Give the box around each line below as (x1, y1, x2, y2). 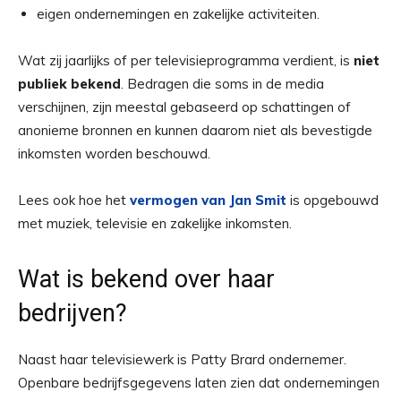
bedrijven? (18, 299, 127, 328)
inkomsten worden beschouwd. (18, 145, 210, 162)
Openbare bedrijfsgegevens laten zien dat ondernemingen (18, 374, 380, 391)
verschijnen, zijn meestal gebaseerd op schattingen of (18, 98, 351, 115)
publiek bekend (18, 75, 121, 92)
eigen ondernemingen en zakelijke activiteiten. (37, 5, 320, 22)
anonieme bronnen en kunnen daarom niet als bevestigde (18, 122, 372, 139)
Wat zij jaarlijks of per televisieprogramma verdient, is (18, 52, 354, 69)
